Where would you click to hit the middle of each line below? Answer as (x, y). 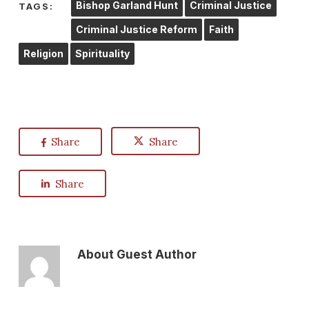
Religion (43, 53)
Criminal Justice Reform (136, 29)
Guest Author (155, 255)
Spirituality (102, 53)
